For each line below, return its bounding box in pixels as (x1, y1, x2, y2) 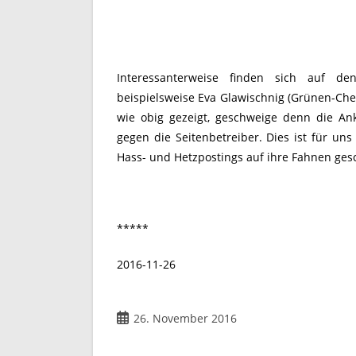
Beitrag (116, 310, 154, 326)
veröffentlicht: (116, 327, 191, 342)
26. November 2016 (133, 311, 237, 327)
